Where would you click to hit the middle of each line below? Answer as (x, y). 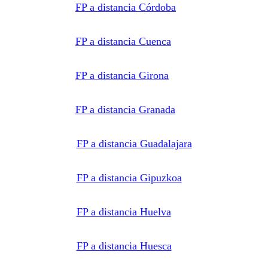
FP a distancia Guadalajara (134, 143)
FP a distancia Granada (125, 109)
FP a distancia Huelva (124, 211)
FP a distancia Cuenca (123, 41)
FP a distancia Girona (122, 75)
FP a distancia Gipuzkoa (129, 177)
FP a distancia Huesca (124, 246)
